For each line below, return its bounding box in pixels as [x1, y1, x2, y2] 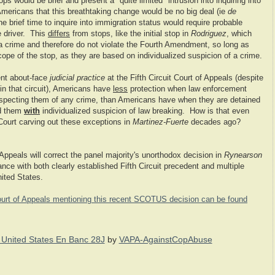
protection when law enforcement [128, 85, 247, 94]
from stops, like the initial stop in [70, 29, 191, 39]
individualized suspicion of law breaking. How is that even [40, 107, 249, 116]
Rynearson [224, 151, 262, 160]
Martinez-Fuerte [133, 118, 188, 127]
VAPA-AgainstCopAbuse [118, 234, 212, 245]
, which [227, 29, 252, 39]
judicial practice [50, 74, 105, 83]
